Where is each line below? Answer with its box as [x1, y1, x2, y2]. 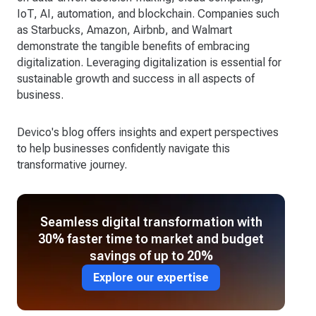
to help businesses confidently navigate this [17, 141, 230, 155]
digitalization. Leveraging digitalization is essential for [17, 55, 281, 69]
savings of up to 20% [89, 248, 213, 263]
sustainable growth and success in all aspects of [17, 71, 255, 85]
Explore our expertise [93, 270, 209, 284]
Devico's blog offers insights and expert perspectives [17, 125, 279, 139]
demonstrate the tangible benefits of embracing [17, 39, 250, 53]
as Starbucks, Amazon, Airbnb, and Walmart [17, 23, 232, 37]
